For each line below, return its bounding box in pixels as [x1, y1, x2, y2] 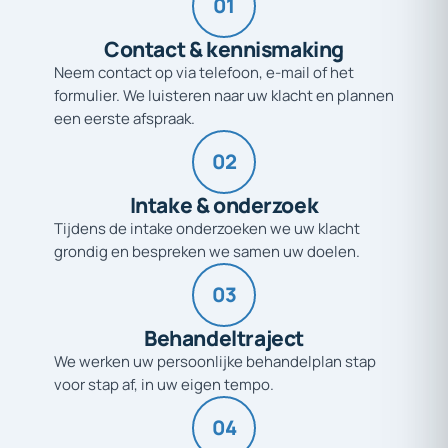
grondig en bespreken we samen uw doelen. [54, 240, 360, 262]
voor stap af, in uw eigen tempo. [54, 373, 274, 395]
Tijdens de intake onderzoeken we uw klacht [54, 217, 360, 239]
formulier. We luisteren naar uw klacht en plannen [54, 84, 394, 106]
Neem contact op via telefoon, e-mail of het [54, 61, 354, 83]
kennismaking [205, 34, 344, 63]
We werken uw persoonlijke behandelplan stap [54, 350, 376, 372]
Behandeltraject [144, 323, 304, 352]
